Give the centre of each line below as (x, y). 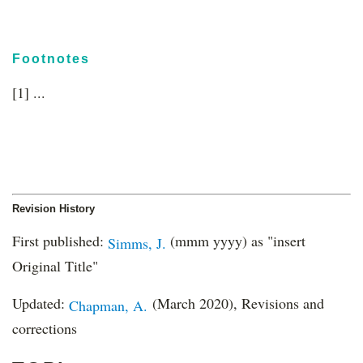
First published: (60, 241)
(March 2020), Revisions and (236, 303)
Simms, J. (137, 243)
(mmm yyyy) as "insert (236, 241)
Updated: (41, 303)
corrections (45, 328)
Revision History (53, 209)
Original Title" (55, 265)
